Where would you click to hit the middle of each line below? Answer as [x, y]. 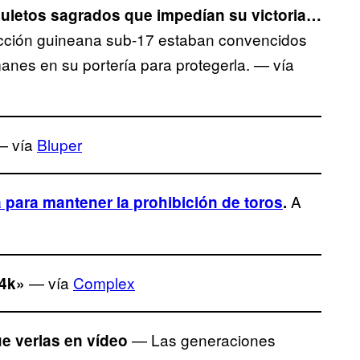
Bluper [59, 144]
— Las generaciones [202, 339]
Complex [104, 282]
